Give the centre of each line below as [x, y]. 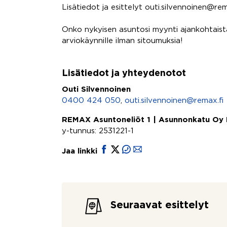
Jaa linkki [81, 151]
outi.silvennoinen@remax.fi [174, 101]
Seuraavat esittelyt [160, 205]
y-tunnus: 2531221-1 [98, 131]
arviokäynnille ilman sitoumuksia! [122, 41]
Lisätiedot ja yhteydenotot [124, 73]
